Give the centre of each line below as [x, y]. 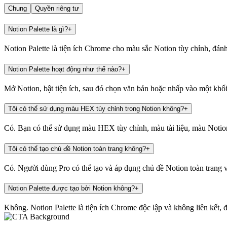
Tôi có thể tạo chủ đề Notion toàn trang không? [77, 148]
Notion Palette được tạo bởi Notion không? [71, 188]
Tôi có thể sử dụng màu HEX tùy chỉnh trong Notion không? [96, 109]
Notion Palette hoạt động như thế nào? [65, 69]
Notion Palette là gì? [38, 29]
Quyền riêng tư [57, 8]
